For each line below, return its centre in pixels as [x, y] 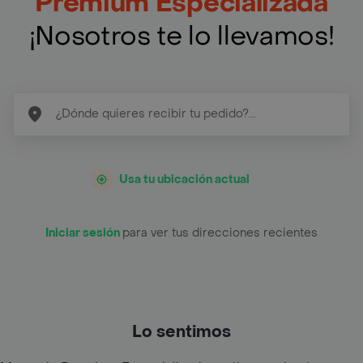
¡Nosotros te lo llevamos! [181, 36]
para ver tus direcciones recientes [220, 233]
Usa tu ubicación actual [184, 179]
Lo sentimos [181, 332]
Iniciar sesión [84, 233]
